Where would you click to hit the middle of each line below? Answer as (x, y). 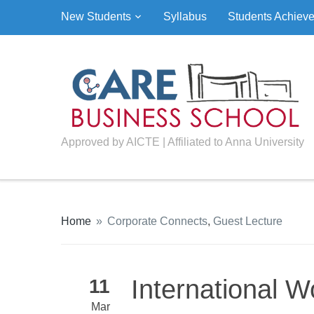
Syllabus (185, 16)
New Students (96, 16)
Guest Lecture (248, 221)
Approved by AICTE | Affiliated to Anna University (183, 142)
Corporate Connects (157, 221)
